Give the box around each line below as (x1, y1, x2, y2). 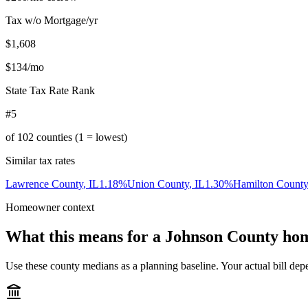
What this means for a (5, 228, 165, 246)
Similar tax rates (5, 155, 75, 167)
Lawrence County (5, 178, 83, 190)
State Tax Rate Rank (5, 85, 95, 97)
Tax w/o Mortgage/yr (5, 14, 98, 27)
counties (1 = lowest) (34, 131, 127, 144)
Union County (127, 178, 189, 190)
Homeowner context (5, 201, 94, 214)
